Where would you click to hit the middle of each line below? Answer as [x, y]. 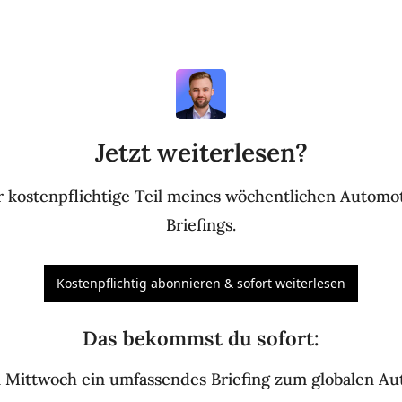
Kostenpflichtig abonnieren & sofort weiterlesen [201, 284]
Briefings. [201, 225]
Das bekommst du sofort [198, 339]
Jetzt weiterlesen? [201, 153]
